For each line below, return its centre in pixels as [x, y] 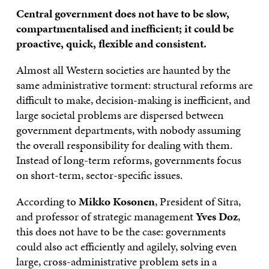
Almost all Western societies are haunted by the [123, 70]
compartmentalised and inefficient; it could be [125, 28]
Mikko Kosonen [116, 201]
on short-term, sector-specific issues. [99, 175]
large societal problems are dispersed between [119, 115]
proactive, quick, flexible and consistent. [111, 43]
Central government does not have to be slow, [122, 13]
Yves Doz [216, 216]
